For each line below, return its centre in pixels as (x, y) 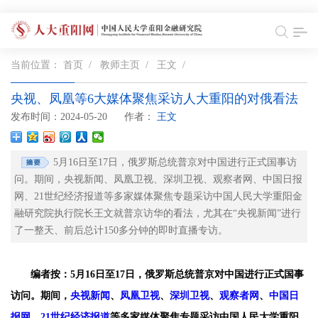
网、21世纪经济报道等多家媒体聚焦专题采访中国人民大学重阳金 (158, 196)
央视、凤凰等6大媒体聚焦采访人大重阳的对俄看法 (154, 99)
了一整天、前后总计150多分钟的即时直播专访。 (121, 230)
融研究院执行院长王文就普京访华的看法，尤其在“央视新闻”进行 (158, 213)
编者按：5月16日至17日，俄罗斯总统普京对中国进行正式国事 (167, 274)
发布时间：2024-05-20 (59, 117)
